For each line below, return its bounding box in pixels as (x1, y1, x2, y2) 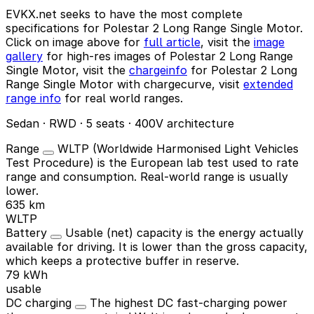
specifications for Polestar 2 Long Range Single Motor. (6, 20, 303, 35)
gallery (6, 48, 43, 63)
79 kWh (6, 267, 48, 282)
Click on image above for (6, 34, 144, 49)
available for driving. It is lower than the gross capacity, (6, 239, 308, 254)
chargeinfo (129, 62, 187, 77)
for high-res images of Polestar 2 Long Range (43, 48, 293, 63)
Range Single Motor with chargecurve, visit (6, 76, 243, 91)
